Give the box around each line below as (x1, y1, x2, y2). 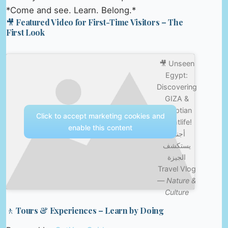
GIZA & (164, 94, 189, 103)
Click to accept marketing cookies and (36, 111, 165, 121)
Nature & (166, 176, 196, 185)
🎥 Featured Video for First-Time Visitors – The (6, 16, 183, 27)
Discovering (156, 82, 197, 92)
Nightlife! (161, 118, 192, 127)
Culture (164, 188, 189, 197)
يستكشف (162, 141, 191, 150)
